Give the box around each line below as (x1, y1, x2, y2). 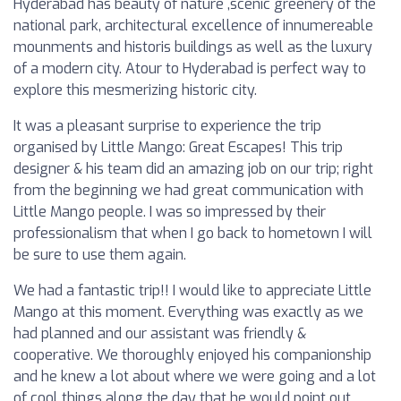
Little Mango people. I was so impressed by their (13, 202, 326, 221)
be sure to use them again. (13, 245, 186, 264)
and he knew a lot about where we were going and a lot (13, 367, 376, 386)
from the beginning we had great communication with (13, 181, 363, 200)
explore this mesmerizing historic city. (13, 81, 257, 99)
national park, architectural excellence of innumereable (13, 16, 373, 35)
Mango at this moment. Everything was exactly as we (13, 303, 363, 321)
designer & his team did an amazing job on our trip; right (13, 159, 373, 178)
